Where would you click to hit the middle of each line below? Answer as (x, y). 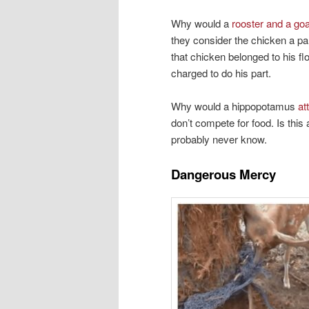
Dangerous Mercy (223, 175)
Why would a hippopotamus (235, 106)
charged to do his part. (221, 72)
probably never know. (219, 139)
